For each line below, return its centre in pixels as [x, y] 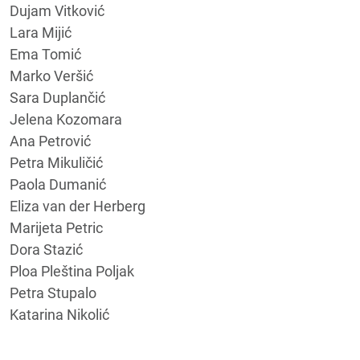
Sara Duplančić [57, 97]
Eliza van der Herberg [78, 206]
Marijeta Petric [56, 227]
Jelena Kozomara [66, 119]
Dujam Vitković [57, 10]
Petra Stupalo [53, 292]
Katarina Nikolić [59, 314]
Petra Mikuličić [56, 162]
